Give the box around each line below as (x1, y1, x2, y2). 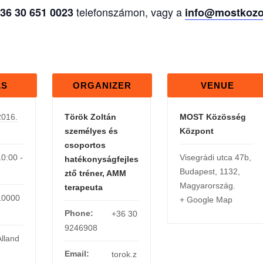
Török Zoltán (65, 112, 116, 122)
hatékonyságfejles (65, 154, 139, 164)
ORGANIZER (73, 80, 131, 90)
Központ (180, 126, 214, 136)
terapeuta (65, 182, 103, 192)
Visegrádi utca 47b (180, 152, 249, 162)
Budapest (180, 166, 215, 176)
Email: (65, 248, 89, 258)
